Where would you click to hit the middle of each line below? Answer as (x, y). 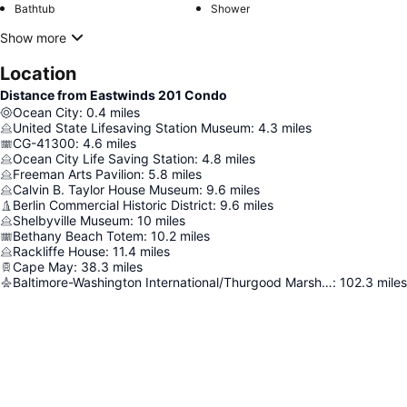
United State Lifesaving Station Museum (132, 128)
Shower (230, 9)
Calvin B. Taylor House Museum (106, 189)
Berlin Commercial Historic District (113, 205)
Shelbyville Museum (71, 220)
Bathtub (35, 9)
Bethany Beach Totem (78, 236)
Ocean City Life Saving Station (104, 159)
